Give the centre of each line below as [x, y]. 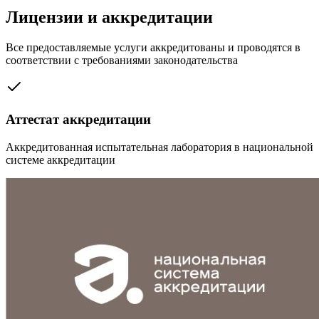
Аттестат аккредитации [78, 119]
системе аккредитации [61, 159]
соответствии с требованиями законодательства [122, 61]
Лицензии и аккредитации [109, 17]
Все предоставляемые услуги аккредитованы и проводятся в [153, 48]
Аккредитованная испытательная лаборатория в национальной [159, 147]
